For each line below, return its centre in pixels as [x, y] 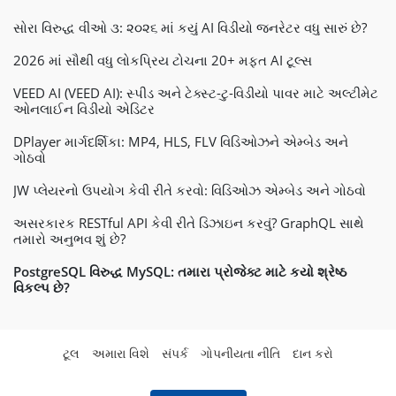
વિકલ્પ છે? [42, 287]
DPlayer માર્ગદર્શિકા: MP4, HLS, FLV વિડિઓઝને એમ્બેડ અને [181, 141]
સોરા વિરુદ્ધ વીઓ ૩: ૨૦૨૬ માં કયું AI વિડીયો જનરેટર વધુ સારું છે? [190, 27]
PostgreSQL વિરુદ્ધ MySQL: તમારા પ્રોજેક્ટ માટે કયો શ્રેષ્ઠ [180, 271]
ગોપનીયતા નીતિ [240, 353]
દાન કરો [313, 353]
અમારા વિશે [121, 353]
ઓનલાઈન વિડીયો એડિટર [84, 109]
